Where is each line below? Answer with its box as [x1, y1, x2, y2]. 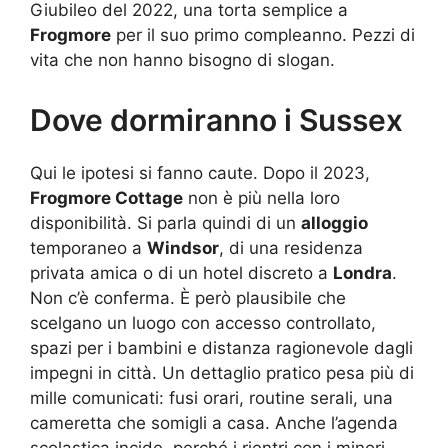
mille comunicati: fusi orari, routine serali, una [30, 387, 393, 408]
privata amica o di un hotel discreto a [30, 262, 333, 283]
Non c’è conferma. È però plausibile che [30, 287, 346, 308]
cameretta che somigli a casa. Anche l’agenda [30, 412, 398, 433]
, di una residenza [219, 237, 363, 258]
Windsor [147, 237, 219, 258]
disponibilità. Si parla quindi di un [30, 212, 301, 233]
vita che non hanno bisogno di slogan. [30, 50, 335, 71]
